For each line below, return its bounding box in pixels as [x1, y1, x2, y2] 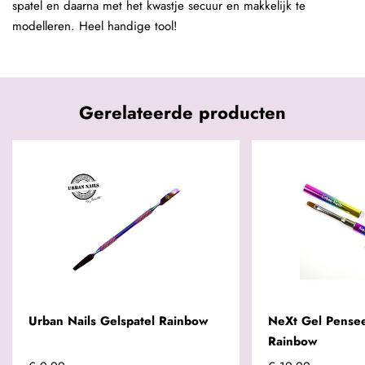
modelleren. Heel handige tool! [12, 17, 178, 36]
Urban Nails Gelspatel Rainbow [29, 312, 208, 331]
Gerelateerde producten [79, 99, 286, 126]
